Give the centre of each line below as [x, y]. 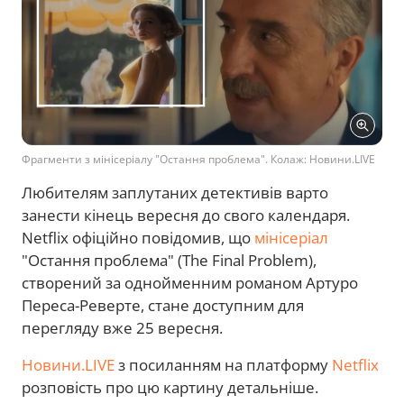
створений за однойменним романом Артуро [190, 282]
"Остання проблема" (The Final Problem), [169, 260]
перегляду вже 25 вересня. [124, 327]
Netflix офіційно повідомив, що [138, 237]
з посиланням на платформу [223, 364]
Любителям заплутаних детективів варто [175, 192]
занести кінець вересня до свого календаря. [186, 215]
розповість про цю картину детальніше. [172, 387]
